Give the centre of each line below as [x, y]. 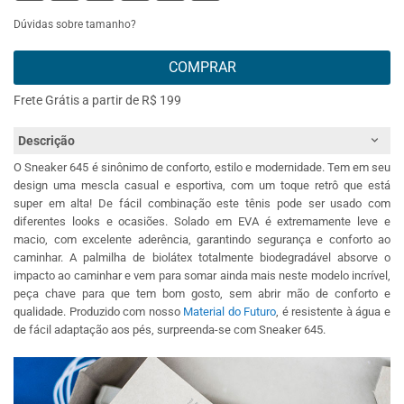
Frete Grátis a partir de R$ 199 [97, 101]
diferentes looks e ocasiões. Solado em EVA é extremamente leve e [202, 222]
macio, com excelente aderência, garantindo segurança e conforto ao [202, 240]
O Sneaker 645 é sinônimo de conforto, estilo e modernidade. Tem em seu [202, 168]
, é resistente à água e [334, 312]
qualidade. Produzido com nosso [99, 312]
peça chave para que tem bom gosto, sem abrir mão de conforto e [202, 294]
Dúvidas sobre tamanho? [75, 25]
